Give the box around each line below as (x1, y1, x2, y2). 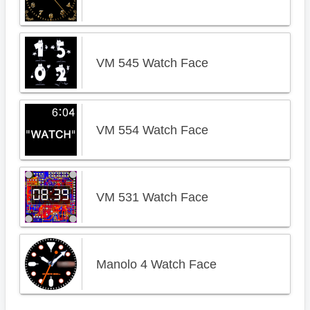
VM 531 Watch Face (96, 190, 208, 204)
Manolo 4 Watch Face (96, 257, 217, 271)
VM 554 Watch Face (96, 123, 208, 137)
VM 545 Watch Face (96, 56, 208, 70)
